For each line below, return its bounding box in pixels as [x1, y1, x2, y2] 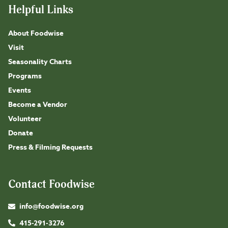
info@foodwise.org [19, 203, 83, 210]
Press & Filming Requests [8, 144, 93, 151]
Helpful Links [8, 3, 73, 17]
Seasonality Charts [8, 58, 72, 66]
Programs [8, 72, 42, 80]
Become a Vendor [8, 101, 67, 108]
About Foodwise [8, 30, 64, 37]
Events [8, 87, 31, 94]
